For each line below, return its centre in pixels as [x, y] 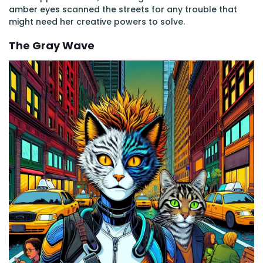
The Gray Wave [52, 45]
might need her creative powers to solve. [97, 22]
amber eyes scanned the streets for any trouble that [123, 9]
